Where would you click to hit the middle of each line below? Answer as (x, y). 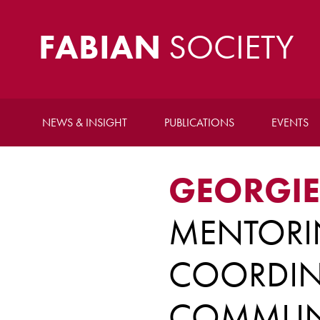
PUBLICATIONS (199, 122)
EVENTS (290, 122)
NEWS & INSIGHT (84, 122)
